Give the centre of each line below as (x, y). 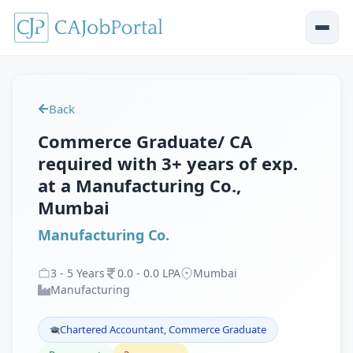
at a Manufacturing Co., (139, 185)
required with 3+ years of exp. (168, 163)
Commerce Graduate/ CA (145, 141)
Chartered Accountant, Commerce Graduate (163, 329)
